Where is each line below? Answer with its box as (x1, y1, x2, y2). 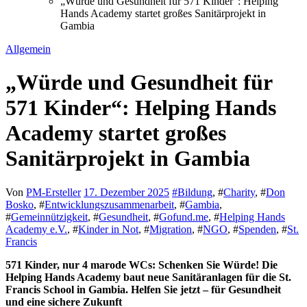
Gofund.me (159, 210, 208, 223)
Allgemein (5, 42, 51, 55)
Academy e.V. (5, 223, 67, 235)
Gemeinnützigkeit (11, 210, 88, 223)
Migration (149, 223, 192, 235)
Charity (223, 186, 255, 198)
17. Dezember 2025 (84, 186, 169, 198)
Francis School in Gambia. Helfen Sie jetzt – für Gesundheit (5, 283, 281, 295)
